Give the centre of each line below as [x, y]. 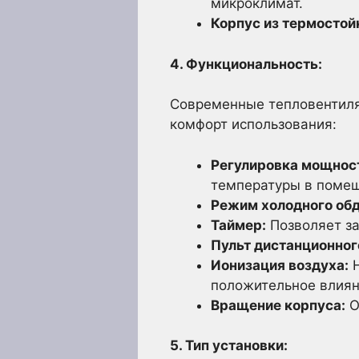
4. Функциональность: [246, 64]
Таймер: [238, 225]
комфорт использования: [253, 124]
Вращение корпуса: [278, 305]
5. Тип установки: [229, 345]
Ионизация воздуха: [280, 265]
